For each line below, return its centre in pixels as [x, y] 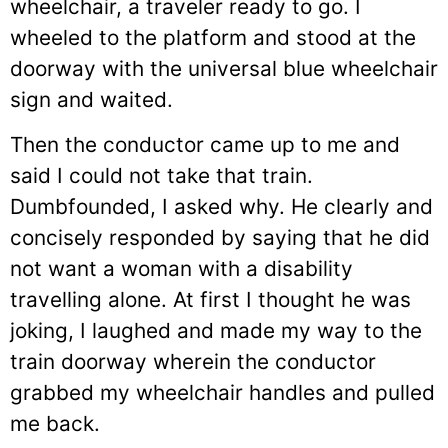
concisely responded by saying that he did [220, 237]
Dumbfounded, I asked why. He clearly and [221, 206]
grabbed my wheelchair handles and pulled [222, 392]
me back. [55, 423]
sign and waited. [91, 99]
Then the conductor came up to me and [205, 144]
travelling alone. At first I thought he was [210, 299]
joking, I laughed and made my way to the [216, 330]
